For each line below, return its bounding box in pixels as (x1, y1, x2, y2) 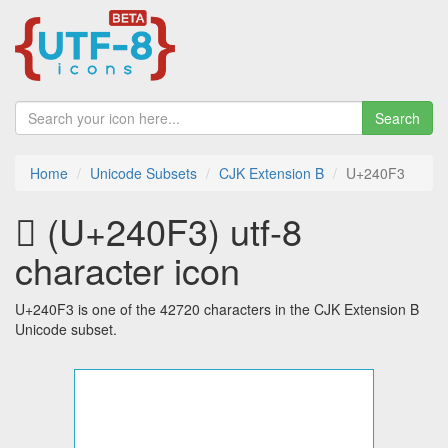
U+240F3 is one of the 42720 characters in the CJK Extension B (15, 299, 419, 320)
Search (375, 108, 420, 129)
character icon (15, 244, 240, 296)
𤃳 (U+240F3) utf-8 (15, 205, 302, 257)
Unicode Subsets (90, 163, 197, 184)
